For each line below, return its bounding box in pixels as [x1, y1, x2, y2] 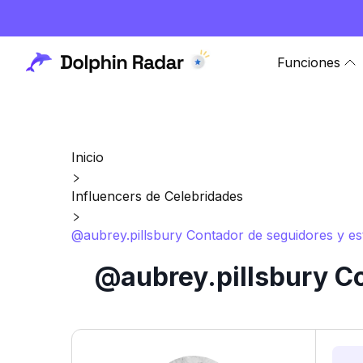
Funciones [276, 54, 340, 70]
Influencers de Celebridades [71, 188, 243, 204]
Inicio [71, 149, 104, 165]
